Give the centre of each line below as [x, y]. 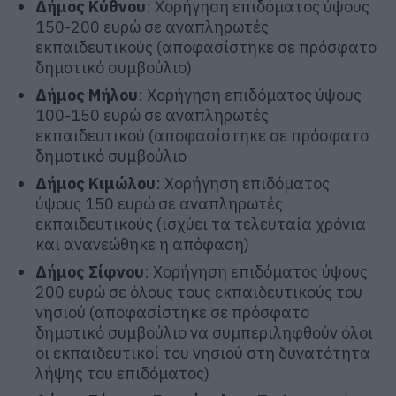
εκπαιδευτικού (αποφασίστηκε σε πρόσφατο [202, 135]
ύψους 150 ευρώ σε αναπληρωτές [159, 203]
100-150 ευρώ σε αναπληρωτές [152, 115]
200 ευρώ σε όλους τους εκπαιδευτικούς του [199, 292]
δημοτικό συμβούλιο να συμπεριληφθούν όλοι [204, 332]
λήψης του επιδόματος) [122, 373]
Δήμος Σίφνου [90, 271]
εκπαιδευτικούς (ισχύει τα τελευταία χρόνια [201, 224]
